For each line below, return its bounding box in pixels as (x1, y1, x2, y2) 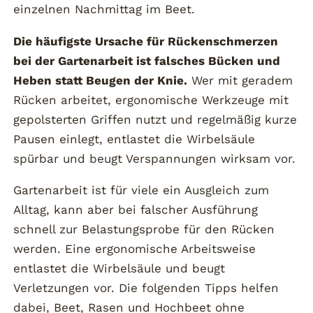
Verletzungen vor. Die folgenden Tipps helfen (13, 281, 279, 296)
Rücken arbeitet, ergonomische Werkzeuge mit (13, 92, 289, 107)
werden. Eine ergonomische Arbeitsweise (13, 242, 256, 256)
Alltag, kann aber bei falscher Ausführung (13, 203, 259, 217)
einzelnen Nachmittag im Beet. (13, 2, 196, 16)
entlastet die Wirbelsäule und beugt (13, 261, 226, 276)
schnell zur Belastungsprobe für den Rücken (13, 222, 275, 237)
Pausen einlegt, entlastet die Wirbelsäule (13, 131, 256, 146)
